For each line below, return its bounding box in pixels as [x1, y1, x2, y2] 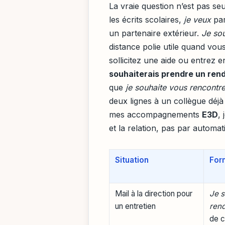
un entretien [115, 201, 156, 211]
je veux [184, 15, 211, 25]
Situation [115, 155, 149, 165]
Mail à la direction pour [115, 188, 193, 198]
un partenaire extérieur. [109, 28, 201, 39]
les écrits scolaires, [109, 15, 184, 25]
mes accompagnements [109, 109, 202, 120]
